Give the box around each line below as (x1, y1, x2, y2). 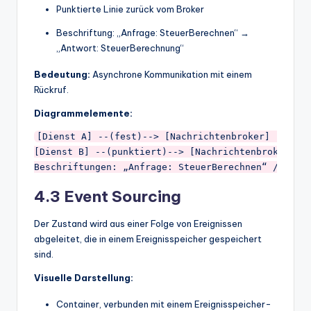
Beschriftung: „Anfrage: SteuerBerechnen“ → (56, 26, 249, 38)
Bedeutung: (34, 68, 90, 80)
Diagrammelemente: (34, 107, 133, 119)
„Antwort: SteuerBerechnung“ (56, 42, 184, 53)
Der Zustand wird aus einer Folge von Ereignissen (34, 217, 242, 229)
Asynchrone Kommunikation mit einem (90, 68, 252, 80)
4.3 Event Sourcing (34, 186, 181, 206)
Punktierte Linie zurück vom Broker (56, 3, 204, 15)
